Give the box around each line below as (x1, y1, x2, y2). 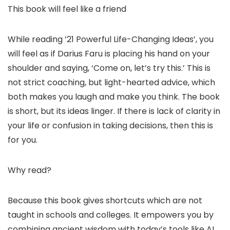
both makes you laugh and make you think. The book (8, 91, 220, 103)
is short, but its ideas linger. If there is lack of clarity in (8, 105, 220, 118)
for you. (8, 134, 37, 146)
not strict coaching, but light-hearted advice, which (8, 76, 215, 89)
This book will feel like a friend (8, 3, 126, 15)
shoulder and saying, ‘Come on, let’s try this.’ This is (8, 62, 210, 74)
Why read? (8, 164, 51, 177)
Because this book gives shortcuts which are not (8, 195, 202, 207)
